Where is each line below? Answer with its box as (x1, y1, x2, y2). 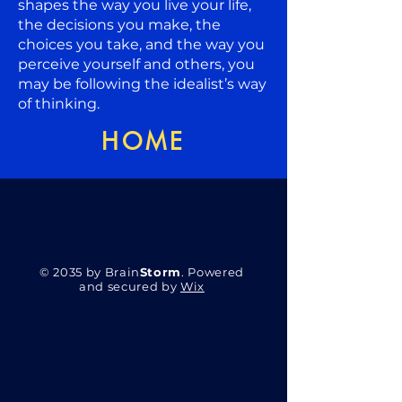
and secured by (79, 278, 180, 293)
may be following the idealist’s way (18, 74, 267, 92)
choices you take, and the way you (18, 35, 265, 53)
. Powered (181, 264, 244, 279)
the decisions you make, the (18, 15, 221, 33)
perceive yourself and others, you (18, 55, 255, 73)
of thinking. (18, 94, 100, 112)
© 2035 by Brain (39, 264, 140, 279)
